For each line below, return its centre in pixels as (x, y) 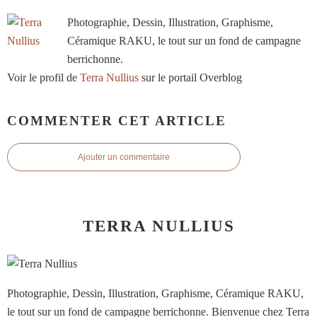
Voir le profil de (44, 77)
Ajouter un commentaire (124, 157)
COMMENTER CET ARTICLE (117, 120)
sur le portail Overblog (190, 77)
